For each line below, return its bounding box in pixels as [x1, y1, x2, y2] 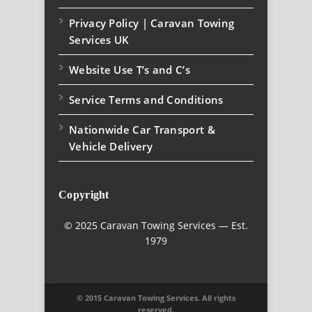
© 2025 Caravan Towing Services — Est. [64, 218, 248, 232]
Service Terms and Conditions [69, 92, 224, 107]
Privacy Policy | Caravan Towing [69, 15, 235, 30]
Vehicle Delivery [69, 139, 153, 153]
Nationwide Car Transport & [69, 122, 215, 136]
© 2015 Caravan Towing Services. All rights [77, 292, 235, 303]
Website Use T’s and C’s [69, 62, 190, 77]
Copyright [58, 188, 109, 201]
